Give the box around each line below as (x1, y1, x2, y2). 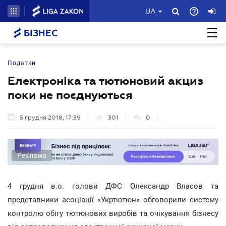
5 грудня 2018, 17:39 (20, 114, 81, 121)
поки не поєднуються (8, 88, 133, 101)
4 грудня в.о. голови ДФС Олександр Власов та (8, 181, 218, 191)
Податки (8, 60, 36, 67)
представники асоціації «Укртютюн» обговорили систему (8, 195, 218, 204)
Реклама (17, 151, 46, 159)
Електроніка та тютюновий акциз (8, 74, 203, 87)
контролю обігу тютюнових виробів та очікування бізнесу (8, 208, 218, 218)
